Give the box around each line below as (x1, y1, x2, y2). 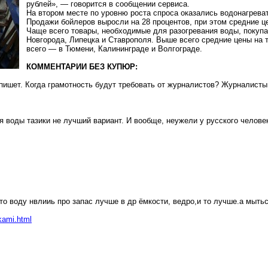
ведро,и (173, 197, 201, 206)
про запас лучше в (55, 197, 127, 206)
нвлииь (29, 197, 55, 206)
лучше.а (214, 197, 243, 206)
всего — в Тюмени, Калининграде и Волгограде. (26, 44, 202, 53)
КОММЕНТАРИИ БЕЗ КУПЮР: (26, 62, 138, 71)
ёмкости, (136, 197, 173, 206)
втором (38, 8, 64, 17)
